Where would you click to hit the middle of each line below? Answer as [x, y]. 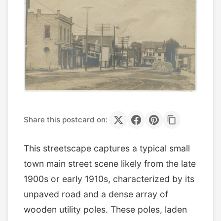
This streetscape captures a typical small [107, 148]
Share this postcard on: [66, 120]
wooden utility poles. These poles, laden [105, 209]
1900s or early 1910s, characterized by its [109, 179]
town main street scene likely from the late [110, 164]
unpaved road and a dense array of [96, 194]
